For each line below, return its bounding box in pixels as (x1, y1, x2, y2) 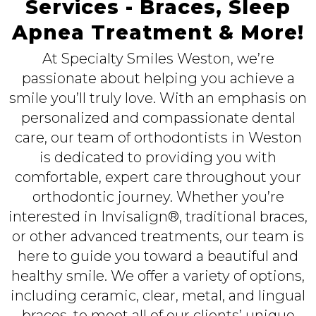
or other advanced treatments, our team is (12, 228, 304, 245)
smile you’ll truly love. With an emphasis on (9, 90, 307, 107)
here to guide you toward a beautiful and (18, 248, 298, 265)
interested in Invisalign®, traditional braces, (8, 208, 308, 225)
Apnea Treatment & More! (12, 20, 304, 44)
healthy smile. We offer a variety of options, (11, 267, 305, 284)
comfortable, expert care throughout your (15, 169, 301, 186)
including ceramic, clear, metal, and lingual (11, 287, 305, 304)
